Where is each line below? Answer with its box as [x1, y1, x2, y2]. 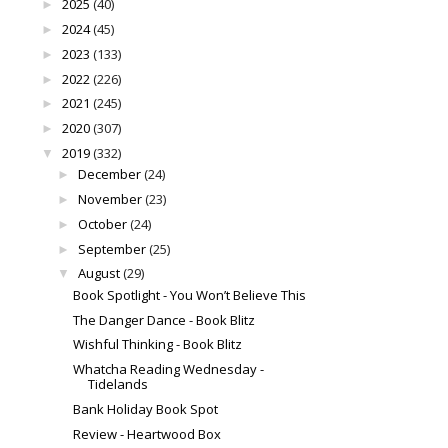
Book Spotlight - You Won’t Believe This [73, 285, 307, 304]
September [77, 239, 146, 258]
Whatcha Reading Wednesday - [73, 360, 265, 379]
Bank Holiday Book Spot [73, 399, 219, 418]
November [77, 190, 142, 209]
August [77, 264, 120, 283]
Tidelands [88, 375, 149, 394]
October [77, 214, 127, 233]
